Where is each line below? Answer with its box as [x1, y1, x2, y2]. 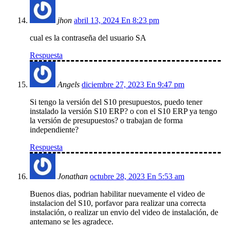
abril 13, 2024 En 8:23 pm [74, 16, 159, 25]
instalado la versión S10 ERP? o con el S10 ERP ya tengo [30, 107, 217, 116]
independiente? [30, 125, 79, 135]
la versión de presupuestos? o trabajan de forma [30, 116, 183, 125]
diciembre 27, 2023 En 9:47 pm [82, 80, 184, 89]
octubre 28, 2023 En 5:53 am [90, 172, 184, 181]
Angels [57, 80, 80, 89]
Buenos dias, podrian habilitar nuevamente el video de [30, 189, 205, 199]
